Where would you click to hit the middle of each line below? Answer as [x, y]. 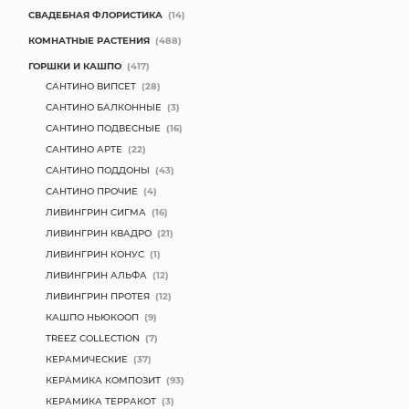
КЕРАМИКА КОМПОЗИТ [103, 380]
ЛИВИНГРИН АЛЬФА [96, 275]
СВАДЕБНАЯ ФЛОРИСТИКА [95, 15]
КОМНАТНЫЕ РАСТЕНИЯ [89, 40]
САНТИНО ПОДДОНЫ [98, 170]
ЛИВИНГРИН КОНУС [95, 254]
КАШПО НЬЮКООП [92, 317]
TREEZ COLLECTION [93, 338]
